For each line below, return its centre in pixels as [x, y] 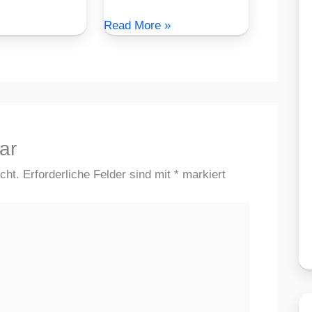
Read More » [137, 25]
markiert [202, 175]
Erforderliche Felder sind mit [99, 175]
